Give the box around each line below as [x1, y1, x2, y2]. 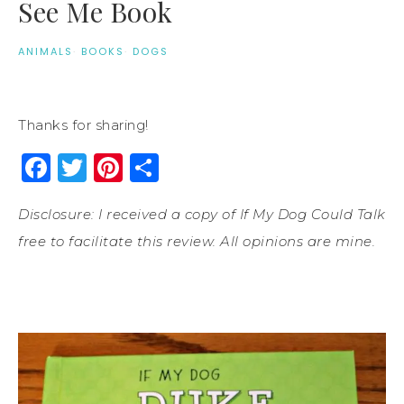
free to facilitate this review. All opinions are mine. [18, 232, 375, 250]
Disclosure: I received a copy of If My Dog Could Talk [18, 205, 386, 223]
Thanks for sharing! [18, 115, 149, 133]
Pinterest [123, 149, 259, 185]
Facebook [50, 149, 194, 185]
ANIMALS [18, 43, 73, 59]
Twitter [87, 149, 191, 185]
